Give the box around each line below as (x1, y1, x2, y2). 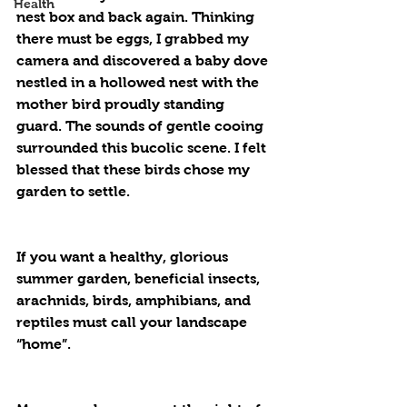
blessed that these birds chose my (16, 162, 253, 177)
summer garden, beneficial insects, (16, 271, 263, 286)
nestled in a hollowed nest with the (16, 74, 263, 90)
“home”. (16, 336, 71, 352)
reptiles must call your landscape (16, 314, 251, 330)
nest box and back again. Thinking (16, 9, 258, 25)
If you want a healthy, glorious (16, 249, 232, 264)
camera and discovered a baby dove (16, 53, 272, 68)
